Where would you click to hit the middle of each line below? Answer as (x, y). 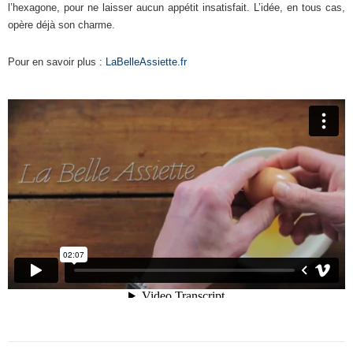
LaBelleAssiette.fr (146, 62)
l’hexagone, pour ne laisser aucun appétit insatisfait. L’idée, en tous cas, (176, 7)
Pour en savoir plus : (57, 62)
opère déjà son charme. (61, 25)
